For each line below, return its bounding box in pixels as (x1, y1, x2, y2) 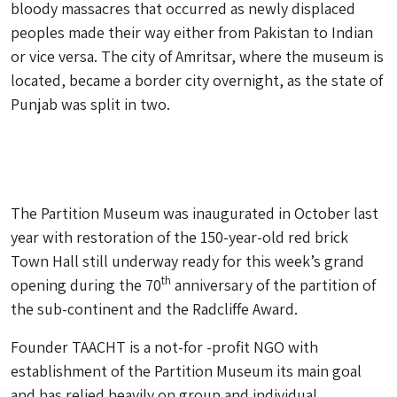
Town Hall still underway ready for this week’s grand (11, 251, 364, 271)
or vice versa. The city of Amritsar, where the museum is (11, 46, 384, 66)
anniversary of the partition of (171, 275, 376, 295)
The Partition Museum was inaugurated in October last (11, 203, 378, 223)
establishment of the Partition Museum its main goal (11, 361, 362, 381)
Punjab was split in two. (11, 94, 170, 114)
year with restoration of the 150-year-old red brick (11, 227, 348, 247)
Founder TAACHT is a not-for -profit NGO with (11, 337, 318, 357)
